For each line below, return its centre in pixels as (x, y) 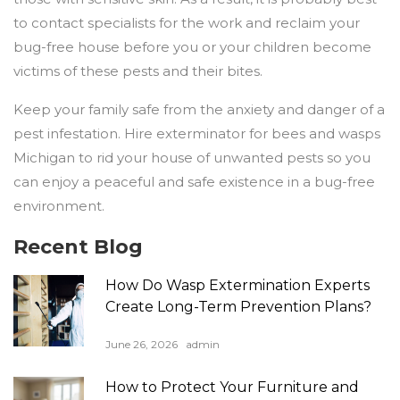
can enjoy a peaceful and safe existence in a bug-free (194, 182)
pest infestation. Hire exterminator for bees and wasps (197, 134)
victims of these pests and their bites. (138, 71)
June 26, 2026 (142, 345)
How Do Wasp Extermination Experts (238, 286)
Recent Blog (78, 247)
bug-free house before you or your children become (192, 47)
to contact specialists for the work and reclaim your (187, 23)
